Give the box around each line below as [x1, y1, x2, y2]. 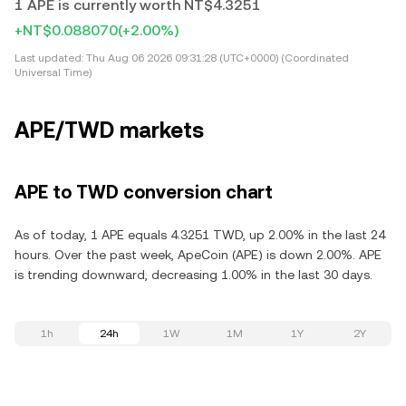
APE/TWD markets [14, 118, 204, 143]
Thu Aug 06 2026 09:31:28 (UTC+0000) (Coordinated [83, 52, 349, 64]
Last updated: [14, 52, 83, 64]
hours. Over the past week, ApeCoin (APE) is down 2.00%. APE [14, 247, 382, 262]
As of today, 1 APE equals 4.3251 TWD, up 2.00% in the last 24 [14, 227, 385, 242]
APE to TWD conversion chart [14, 181, 273, 203]
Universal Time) [14, 66, 92, 79]
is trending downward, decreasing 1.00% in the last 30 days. [14, 267, 372, 282]
